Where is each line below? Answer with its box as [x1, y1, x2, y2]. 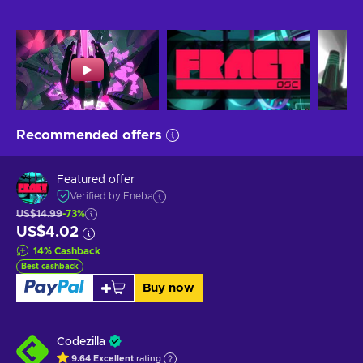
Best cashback [21, 262, 79, 271]
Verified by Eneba [70, 191, 153, 202]
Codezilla [57, 335, 105, 348]
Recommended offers [16, 127, 162, 142]
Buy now [142, 281, 194, 294]
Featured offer [57, 174, 135, 186]
